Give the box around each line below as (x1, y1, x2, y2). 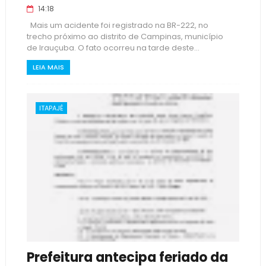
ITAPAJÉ (39, 103, 64, 113)
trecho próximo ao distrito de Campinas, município (26, 31, 223, 42)
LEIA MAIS (32, 62, 64, 72)
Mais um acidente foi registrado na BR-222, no (26, 20, 208, 31)
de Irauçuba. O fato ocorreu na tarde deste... (26, 42, 199, 53)
